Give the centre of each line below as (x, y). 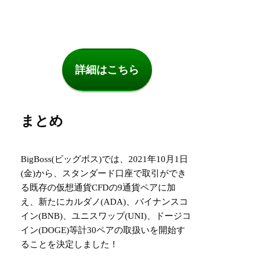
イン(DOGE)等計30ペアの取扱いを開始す (103, 230)
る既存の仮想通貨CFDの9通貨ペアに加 (98, 188)
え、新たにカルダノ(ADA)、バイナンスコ (105, 202)
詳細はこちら (107, 70)
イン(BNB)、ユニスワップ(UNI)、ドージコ (106, 216)
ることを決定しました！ (70, 245)
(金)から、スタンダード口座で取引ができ (104, 174)
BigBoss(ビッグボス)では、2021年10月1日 (105, 159)
